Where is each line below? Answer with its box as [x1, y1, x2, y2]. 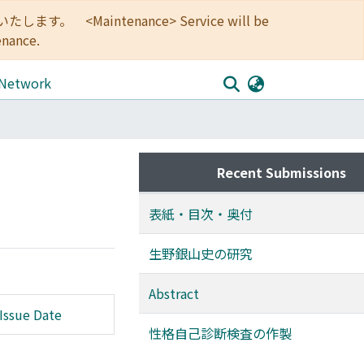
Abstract [149, 284, 199, 303]
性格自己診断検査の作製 [149, 323, 292, 343]
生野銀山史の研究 [149, 244, 253, 263]
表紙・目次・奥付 [149, 204, 253, 223]
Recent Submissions [216, 162, 346, 182]
